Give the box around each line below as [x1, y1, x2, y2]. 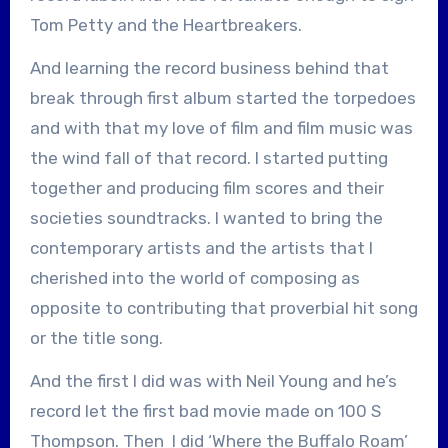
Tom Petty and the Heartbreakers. [29, 14, 302, 35]
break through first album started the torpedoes [29, 87, 416, 108]
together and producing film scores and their [29, 177, 384, 198]
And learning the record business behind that [29, 57, 389, 78]
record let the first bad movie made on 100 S [29, 400, 381, 421]
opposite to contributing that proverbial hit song [29, 297, 418, 318]
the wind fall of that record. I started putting [29, 147, 388, 168]
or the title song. [29, 327, 163, 348]
